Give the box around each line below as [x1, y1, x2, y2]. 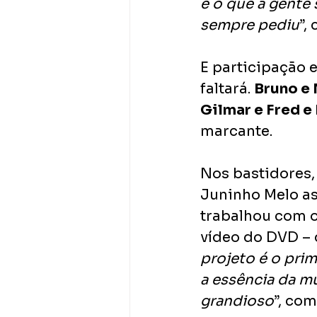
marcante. [200, 122, 272, 140]
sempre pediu [200, 16, 299, 34]
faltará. [200, 80, 254, 98]
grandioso [200, 292, 274, 310]
